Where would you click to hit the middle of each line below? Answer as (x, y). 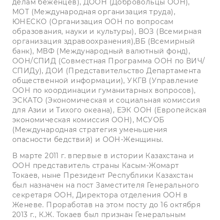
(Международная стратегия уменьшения (90, 130)
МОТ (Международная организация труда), (94, 12)
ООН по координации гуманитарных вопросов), (104, 91)
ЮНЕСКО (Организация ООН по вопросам (93, 22)
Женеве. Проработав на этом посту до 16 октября (107, 205)
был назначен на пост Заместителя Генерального (106, 185)
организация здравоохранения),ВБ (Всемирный (104, 41)
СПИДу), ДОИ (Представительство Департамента (107, 71)
